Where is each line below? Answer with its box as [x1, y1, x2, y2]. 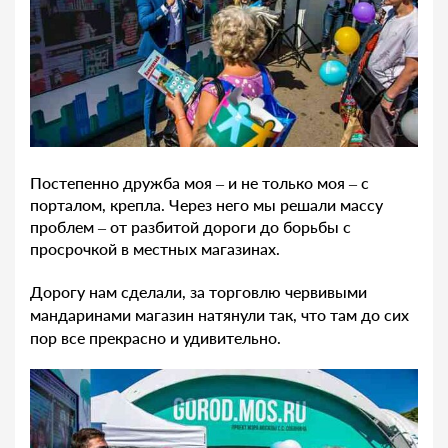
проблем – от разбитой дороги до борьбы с [30, 217, 351, 237]
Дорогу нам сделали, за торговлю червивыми [30, 282, 367, 302]
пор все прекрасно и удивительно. [30, 328, 281, 348]
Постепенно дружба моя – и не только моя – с [30, 173, 369, 193]
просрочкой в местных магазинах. [30, 239, 280, 259]
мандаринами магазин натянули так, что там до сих [30, 305, 409, 325]
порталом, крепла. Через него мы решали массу [30, 195, 383, 215]
